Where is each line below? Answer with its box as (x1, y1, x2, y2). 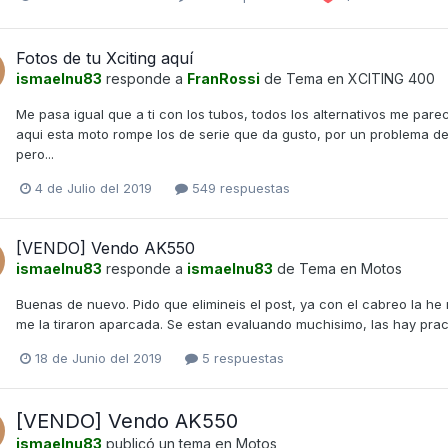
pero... (16, 145, 54, 162)
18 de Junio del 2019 (35, 350, 162, 367)
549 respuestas (188, 180, 290, 197)
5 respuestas (198, 350, 284, 367)
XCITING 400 (348, 69, 435, 87)
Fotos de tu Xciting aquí (16, 47, 193, 68)
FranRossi (187, 69, 260, 87)
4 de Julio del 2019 (35, 180, 152, 197)
